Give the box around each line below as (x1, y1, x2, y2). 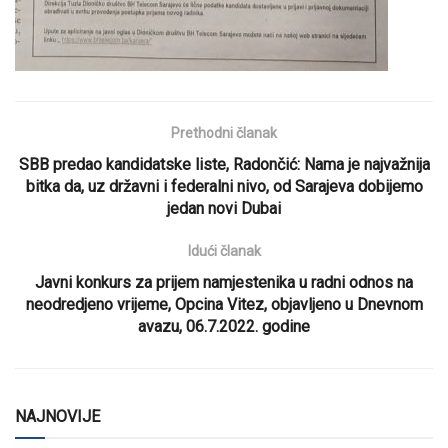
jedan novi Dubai (167, 198, 281, 218)
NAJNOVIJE (15, 406, 100, 426)
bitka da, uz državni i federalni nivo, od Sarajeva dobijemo (25, 176, 423, 196)
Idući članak (187, 242, 261, 259)
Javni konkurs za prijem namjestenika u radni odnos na (35, 272, 413, 292)
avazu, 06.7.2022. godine (138, 316, 310, 336)
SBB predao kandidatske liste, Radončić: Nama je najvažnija (18, 154, 430, 174)
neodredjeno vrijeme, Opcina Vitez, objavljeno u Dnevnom (25, 294, 423, 314)
